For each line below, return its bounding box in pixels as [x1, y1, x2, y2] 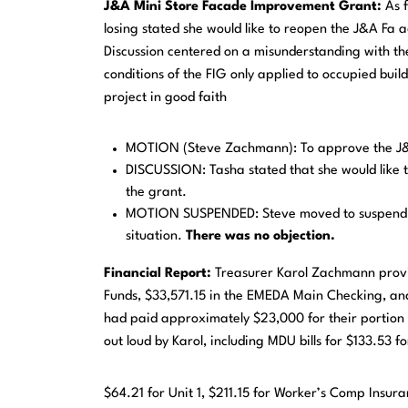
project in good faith [104, 91, 228, 106]
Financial [104, 267, 162, 281]
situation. [126, 229, 187, 244]
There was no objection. [186, 229, 336, 244]
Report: [165, 267, 212, 281]
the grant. [126, 186, 188, 200]
